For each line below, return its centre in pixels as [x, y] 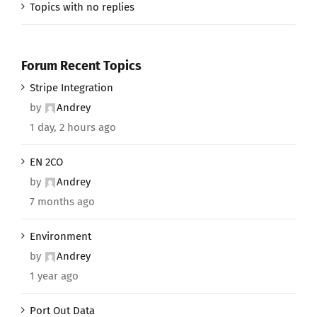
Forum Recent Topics [81, 65]
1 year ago [54, 276]
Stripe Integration [71, 87]
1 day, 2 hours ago [73, 127]
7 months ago [62, 201]
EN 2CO [46, 162]
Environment [60, 236]
